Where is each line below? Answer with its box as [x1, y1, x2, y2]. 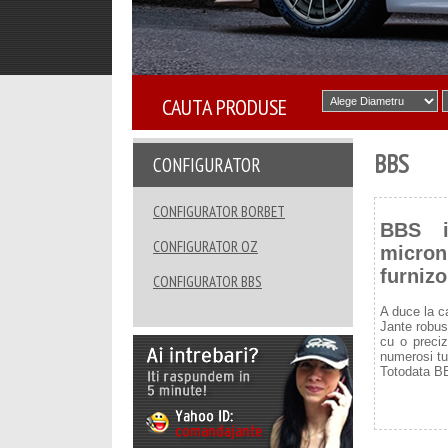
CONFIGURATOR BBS [153, 272, 262, 291]
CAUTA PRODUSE [162, 93, 287, 121]
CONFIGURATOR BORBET [153, 202, 285, 221]
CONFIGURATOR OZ [153, 237, 258, 256]
